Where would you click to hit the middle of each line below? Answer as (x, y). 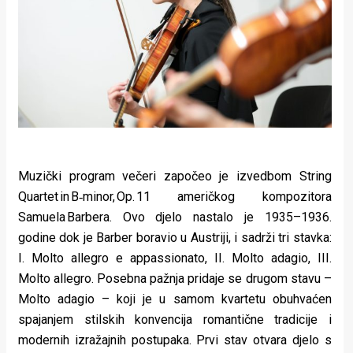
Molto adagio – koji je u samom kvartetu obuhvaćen (175, 299)
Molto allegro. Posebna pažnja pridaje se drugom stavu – (175, 279)
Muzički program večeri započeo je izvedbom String (175, 176)
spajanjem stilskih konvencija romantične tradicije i (175, 320)
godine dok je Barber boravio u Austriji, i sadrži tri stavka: (175, 238)
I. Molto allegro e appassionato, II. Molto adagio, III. (175, 258)
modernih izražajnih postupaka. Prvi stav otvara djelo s (175, 340)
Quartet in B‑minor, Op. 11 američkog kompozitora (175, 197)
